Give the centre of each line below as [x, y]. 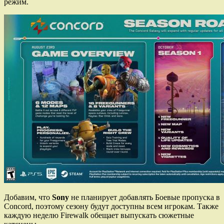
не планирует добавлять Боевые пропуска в [145, 197]
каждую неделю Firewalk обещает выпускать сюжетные [99, 215]
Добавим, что [28, 197]
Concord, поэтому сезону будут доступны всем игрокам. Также [111, 206]
